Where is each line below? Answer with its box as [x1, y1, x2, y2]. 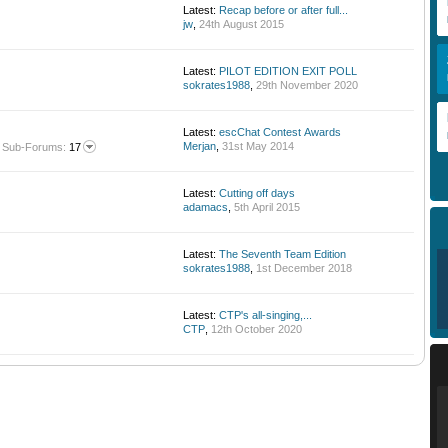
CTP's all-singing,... [219, 309, 312, 322]
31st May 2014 [222, 140, 294, 153]
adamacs [183, 201, 228, 214]
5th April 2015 [234, 201, 300, 214]
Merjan [183, 140, 216, 153]
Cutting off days [219, 187, 295, 200]
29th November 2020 [256, 79, 358, 92]
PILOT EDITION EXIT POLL [219, 65, 357, 78]
